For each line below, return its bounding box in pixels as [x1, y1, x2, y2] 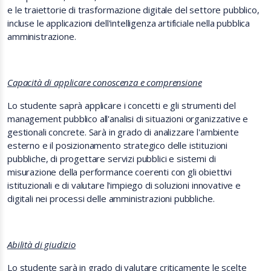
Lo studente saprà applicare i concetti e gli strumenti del [7, 99, 236, 111]
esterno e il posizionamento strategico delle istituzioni [7, 139, 228, 151]
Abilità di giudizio [7, 238, 76, 250]
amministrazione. [7, 30, 76, 42]
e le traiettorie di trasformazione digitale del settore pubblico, [7, 4, 260, 16]
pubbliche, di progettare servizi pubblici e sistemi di [7, 152, 216, 165]
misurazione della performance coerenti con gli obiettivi [7, 166, 232, 178]
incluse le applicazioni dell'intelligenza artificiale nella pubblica [7, 17, 250, 29]
